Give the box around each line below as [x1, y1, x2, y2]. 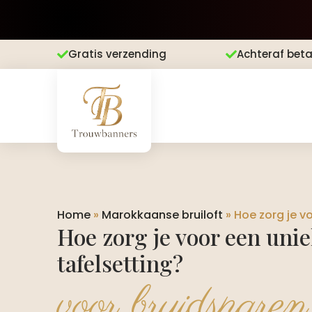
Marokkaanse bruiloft [102, 207, 223, 223]
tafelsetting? [57, 248, 183, 278]
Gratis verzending [68, 47, 166, 61]
